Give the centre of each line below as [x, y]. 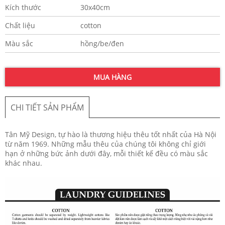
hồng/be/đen [102, 43]
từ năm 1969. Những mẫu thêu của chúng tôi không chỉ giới [105, 144]
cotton [91, 25]
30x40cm [95, 7]
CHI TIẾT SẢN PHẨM [47, 107]
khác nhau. [24, 163]
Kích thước [23, 7]
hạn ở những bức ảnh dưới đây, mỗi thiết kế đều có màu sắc [106, 153]
